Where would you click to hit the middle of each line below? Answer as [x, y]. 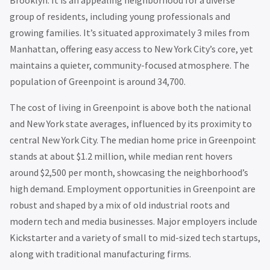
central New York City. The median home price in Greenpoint [133, 140]
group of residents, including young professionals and [120, 16]
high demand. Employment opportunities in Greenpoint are [133, 188]
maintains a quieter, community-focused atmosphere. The [130, 65]
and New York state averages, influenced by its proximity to [131, 123]
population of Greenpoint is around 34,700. [98, 81]
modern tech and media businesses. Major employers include [133, 221]
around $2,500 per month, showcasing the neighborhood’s [129, 172]
